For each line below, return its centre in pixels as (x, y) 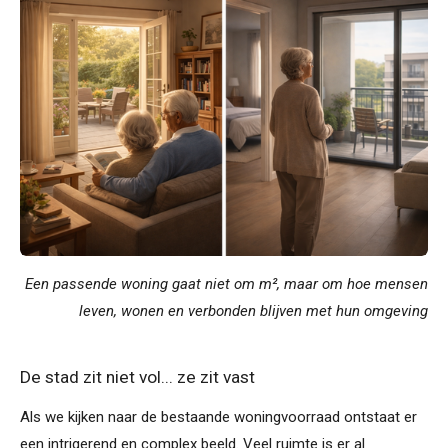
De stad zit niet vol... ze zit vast (137, 376)
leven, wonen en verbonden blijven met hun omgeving (253, 310)
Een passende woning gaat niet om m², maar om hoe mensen (226, 283)
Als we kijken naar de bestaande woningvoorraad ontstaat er (218, 416)
